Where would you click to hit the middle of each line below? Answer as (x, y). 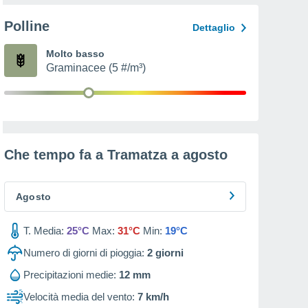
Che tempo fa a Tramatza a (93, 155)
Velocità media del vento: (79, 297)
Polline (27, 26)
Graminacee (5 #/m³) (96, 68)
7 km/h (153, 297)
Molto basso (75, 54)
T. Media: (44, 231)
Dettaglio (214, 27)
